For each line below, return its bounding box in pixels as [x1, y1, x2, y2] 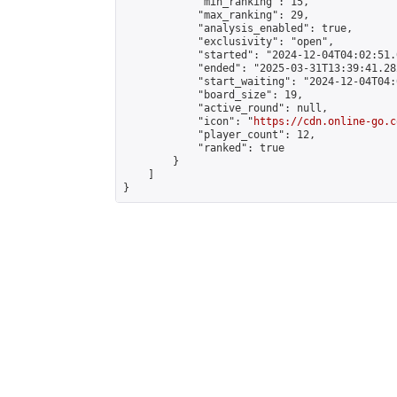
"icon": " [123, 115, 253, 128]
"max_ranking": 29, [123, 9, 309, 21]
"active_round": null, [123, 102, 328, 114]
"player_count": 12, [123, 128, 315, 141]
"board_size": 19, [123, 89, 303, 101]
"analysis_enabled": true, [123, 22, 353, 35]
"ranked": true [123, 142, 284, 154]
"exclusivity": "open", [123, 35, 334, 48]
